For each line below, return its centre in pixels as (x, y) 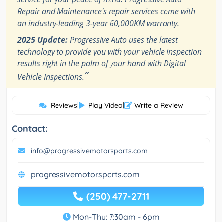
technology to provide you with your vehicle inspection (110, 51)
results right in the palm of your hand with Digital (102, 63)
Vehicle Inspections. (51, 77)
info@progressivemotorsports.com (89, 150)
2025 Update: (43, 39)
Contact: (30, 128)
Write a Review (158, 105)
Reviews (64, 105)
